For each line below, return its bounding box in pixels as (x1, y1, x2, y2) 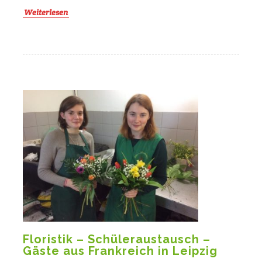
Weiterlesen (24, 7, 68, 18)
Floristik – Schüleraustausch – (23, 232, 211, 247)
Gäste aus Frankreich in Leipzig (23, 244, 218, 258)
